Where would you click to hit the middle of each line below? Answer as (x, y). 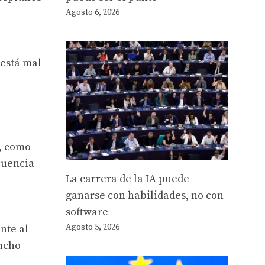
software (87, 212)
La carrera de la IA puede (127, 179)
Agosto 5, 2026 (93, 227)
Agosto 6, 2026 (93, 13)
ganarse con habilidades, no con (145, 196)
